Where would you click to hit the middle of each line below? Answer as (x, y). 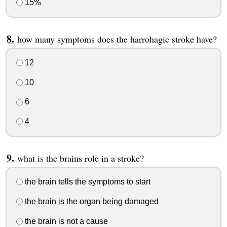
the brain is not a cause (65, 221)
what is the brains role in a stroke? (80, 158)
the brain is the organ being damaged (90, 201)
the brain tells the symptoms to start (86, 181)
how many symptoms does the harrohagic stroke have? (117, 39)
